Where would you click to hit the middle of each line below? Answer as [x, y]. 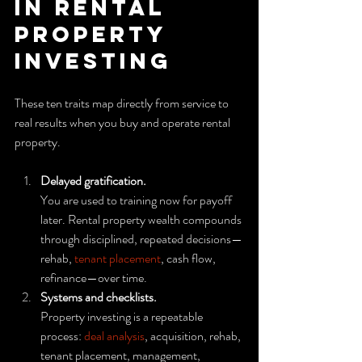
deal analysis [114, 335]
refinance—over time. [94, 277]
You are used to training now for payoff [137, 200]
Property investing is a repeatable [123, 316]
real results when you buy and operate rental [124, 122]
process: [62, 335]
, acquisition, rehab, [194, 335]
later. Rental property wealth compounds [142, 219]
